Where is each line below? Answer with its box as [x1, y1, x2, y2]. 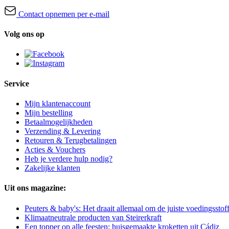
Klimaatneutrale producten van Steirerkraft [25, 213, 162, 222]
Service [4, 79, 29, 88]
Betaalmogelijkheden [25, 118, 93, 127]
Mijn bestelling [25, 108, 73, 118]
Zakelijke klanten [25, 164, 80, 173]
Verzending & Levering [25, 127, 101, 136]
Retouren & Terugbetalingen [25, 136, 117, 145]
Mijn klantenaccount [25, 99, 90, 108]
